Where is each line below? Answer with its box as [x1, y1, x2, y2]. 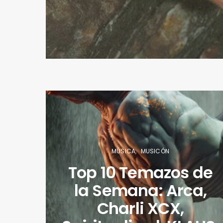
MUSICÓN [140, 146, 169, 155]
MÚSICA [111, 146, 136, 155]
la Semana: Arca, [74, 179, 207, 202]
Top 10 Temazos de [68, 161, 213, 184]
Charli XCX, [97, 197, 184, 220]
